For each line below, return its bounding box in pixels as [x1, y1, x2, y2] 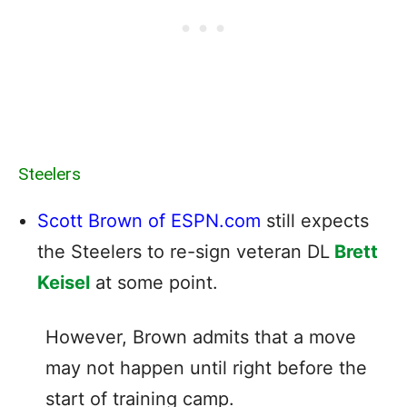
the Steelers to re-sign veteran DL [37, 240, 330, 263]
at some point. [90, 271, 218, 293]
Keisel [37, 271, 90, 293]
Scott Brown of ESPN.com [37, 209, 261, 232]
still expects [261, 209, 369, 232]
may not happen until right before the [45, 356, 367, 379]
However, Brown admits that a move [45, 325, 356, 348]
